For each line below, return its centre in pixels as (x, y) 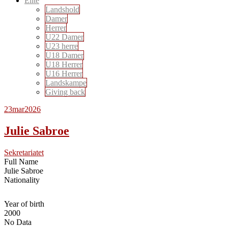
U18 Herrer (64, 64)
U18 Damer (64, 55)
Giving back (65, 92)
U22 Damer (64, 37)
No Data (18, 222)
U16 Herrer (64, 74)
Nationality (22, 180)
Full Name (21, 161)
